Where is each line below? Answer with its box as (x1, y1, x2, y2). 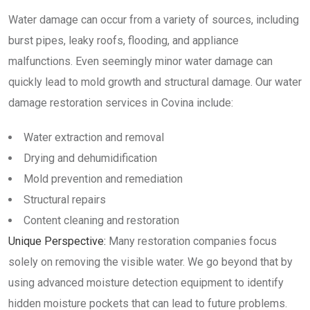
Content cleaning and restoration (24, 214, 179, 227)
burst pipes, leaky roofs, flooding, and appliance (8, 34, 239, 47)
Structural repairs (24, 193, 106, 206)
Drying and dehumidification (24, 152, 157, 165)
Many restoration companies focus (106, 235, 277, 248)
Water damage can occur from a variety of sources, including (8, 13, 299, 26)
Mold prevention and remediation (24, 172, 183, 185)
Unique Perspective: (8, 235, 106, 248)
